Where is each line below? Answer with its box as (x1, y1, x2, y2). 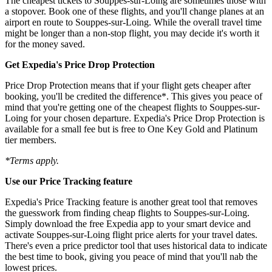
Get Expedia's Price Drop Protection (5, 59, 155, 70)
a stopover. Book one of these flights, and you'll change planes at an (5, 5, 264, 16)
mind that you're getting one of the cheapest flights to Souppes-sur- (5, 101, 260, 112)
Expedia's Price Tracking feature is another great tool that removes (5, 196, 257, 207)
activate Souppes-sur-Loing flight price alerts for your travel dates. (5, 229, 257, 240)
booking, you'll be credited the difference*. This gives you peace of (5, 90, 262, 101)
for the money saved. (5, 38, 85, 49)
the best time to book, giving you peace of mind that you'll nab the (5, 251, 257, 262)
